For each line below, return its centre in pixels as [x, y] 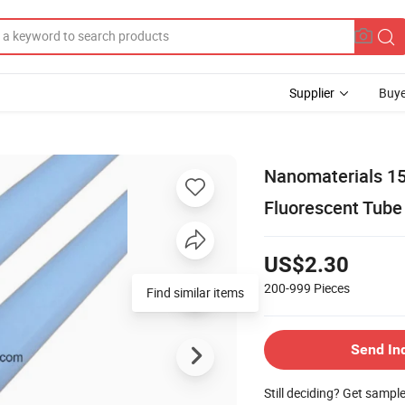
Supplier [312, 93]
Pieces [332, 287]
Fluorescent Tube [333, 207]
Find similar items [195, 292]
